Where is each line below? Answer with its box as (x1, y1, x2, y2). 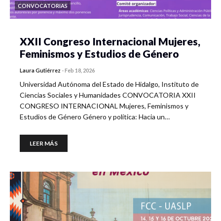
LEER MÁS (30, 140, 58, 147)
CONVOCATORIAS (18, 2, 68, 9)
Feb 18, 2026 (65, 67, 95, 74)
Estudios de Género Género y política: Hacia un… (20, 112, 170, 121)
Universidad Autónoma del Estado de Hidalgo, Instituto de (20, 80, 199, 88)
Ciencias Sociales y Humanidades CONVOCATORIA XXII (20, 91, 196, 99)
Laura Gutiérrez (20, 67, 61, 74)
